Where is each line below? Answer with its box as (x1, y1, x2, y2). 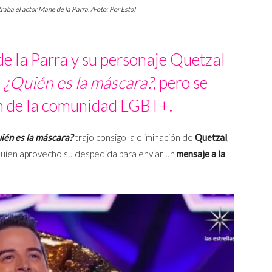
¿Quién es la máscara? (3, 72, 153, 93)
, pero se (152, 72, 208, 93)
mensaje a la (177, 148, 225, 160)
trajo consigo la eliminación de (73, 132, 195, 143)
